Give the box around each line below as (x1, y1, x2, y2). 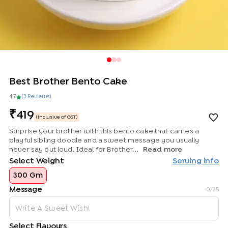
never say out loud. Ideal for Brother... (9, 147, 140, 153)
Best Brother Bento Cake (9, 77, 127, 87)
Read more (142, 147, 183, 153)
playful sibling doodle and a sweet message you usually (9, 137, 199, 144)
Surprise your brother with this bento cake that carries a (9, 128, 199, 135)
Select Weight (9, 158, 64, 165)
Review (26, 94, 47, 100)
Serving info (172, 158, 219, 165)
